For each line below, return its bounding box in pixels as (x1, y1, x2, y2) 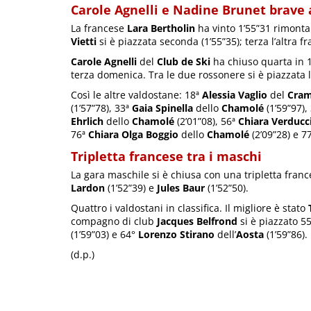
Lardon (71, 180, 105, 194)
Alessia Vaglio (202, 87, 267, 101)
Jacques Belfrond (157, 214, 237, 228)
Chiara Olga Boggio (88, 127, 178, 141)
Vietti (71, 34, 96, 48)
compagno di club (71, 214, 157, 228)
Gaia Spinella (132, 101, 193, 115)
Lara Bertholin (127, 21, 195, 35)
